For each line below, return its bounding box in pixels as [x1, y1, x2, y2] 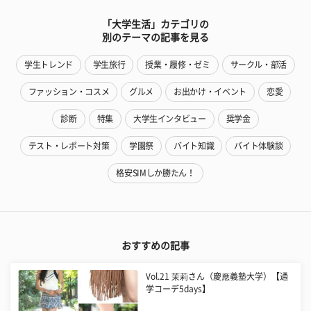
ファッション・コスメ [28, 87, 110, 96]
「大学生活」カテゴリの [102, 19, 209, 29]
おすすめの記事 [121, 240, 190, 251]
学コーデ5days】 [146, 284, 211, 293]
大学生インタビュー [133, 114, 206, 123]
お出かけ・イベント [174, 87, 246, 96]
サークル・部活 [230, 60, 287, 69]
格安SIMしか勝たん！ [116, 168, 195, 177]
